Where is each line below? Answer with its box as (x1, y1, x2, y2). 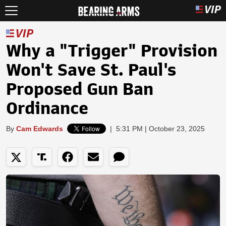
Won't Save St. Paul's (6, 62, 176, 79)
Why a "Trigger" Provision (6, 42, 217, 60)
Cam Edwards (16, 125, 63, 133)
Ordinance (6, 100, 88, 117)
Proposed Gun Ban (6, 81, 153, 98)
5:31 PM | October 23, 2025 (116, 125, 205, 133)
